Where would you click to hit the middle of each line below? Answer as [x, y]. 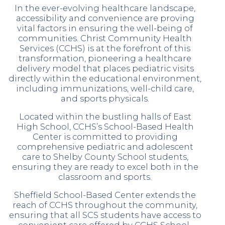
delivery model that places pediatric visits [105, 68]
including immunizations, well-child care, [105, 88]
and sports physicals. [105, 98]
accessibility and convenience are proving [105, 18]
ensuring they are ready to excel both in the [105, 166]
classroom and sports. [105, 177]
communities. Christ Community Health [105, 38]
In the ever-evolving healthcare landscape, [105, 8]
